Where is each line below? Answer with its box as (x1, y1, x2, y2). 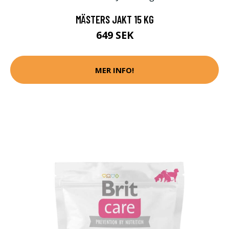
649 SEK (96, 28, 133, 42)
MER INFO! (95, 64, 134, 75)
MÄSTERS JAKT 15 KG (75, 13, 154, 26)
